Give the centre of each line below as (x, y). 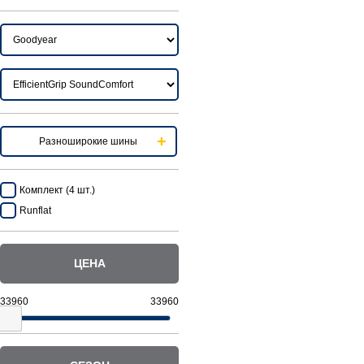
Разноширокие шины (89, 141)
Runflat (35, 210)
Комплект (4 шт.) (57, 190)
